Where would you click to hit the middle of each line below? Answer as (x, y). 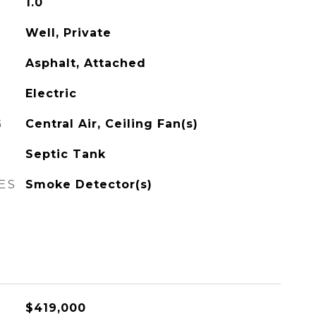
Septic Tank (65, 154)
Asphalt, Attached (85, 63)
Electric (51, 93)
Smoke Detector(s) (89, 184)
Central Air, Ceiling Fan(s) (111, 124)
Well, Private (68, 33)
